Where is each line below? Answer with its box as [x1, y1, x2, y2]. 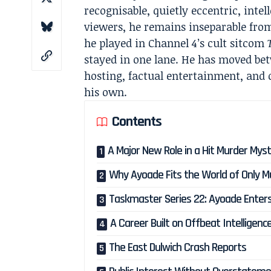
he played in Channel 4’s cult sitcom [84, 36, 268, 50]
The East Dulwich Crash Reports [109, 240, 247, 255]
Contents [112, 113, 162, 131]
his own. [84, 85, 128, 99]
